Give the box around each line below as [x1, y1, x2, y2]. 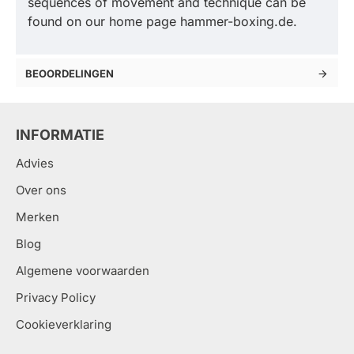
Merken [16, 209, 59, 224]
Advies [16, 156, 54, 171]
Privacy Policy [16, 290, 96, 305]
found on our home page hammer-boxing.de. [28, 13, 297, 29]
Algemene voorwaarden [16, 263, 149, 278]
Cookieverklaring [16, 317, 111, 332]
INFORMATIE [16, 126, 104, 143]
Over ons [16, 183, 66, 198]
